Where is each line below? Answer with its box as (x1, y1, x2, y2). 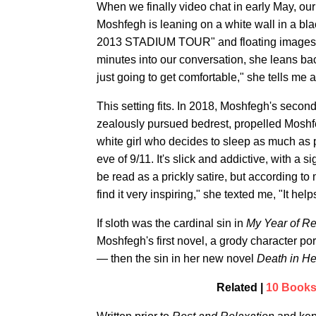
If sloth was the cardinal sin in (97, 217, 246, 229)
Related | (216, 281, 266, 293)
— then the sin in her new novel (97, 253, 257, 265)
